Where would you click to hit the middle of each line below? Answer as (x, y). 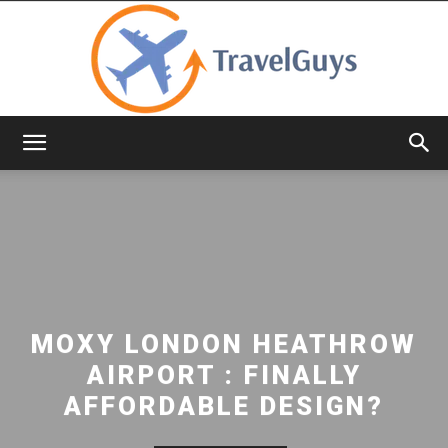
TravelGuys (259, 159)
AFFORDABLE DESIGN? (224, 405)
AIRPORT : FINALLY (224, 374)
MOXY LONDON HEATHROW (224, 343)
